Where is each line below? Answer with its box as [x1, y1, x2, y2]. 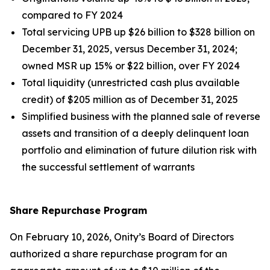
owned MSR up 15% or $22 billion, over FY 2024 [22, 60, 240, 72]
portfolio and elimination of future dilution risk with [22, 144, 257, 156]
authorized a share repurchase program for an [10, 248, 227, 260]
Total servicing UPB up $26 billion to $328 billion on [22, 26, 255, 38]
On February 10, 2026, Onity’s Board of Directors [10, 231, 234, 243]
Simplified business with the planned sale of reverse [22, 110, 260, 122]
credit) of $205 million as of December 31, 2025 [22, 93, 238, 105]
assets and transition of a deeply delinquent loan [22, 127, 249, 139]
